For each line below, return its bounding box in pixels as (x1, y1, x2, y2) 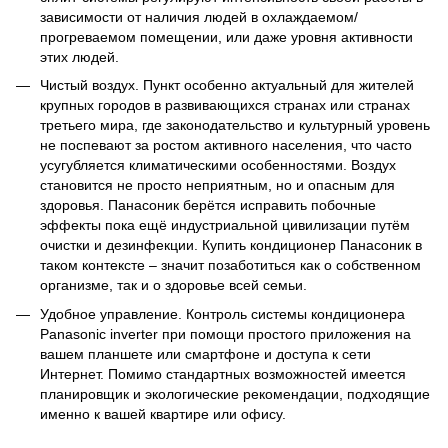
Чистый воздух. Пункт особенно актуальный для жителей (40, 77, 414, 94)
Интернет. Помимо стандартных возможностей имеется (40, 365, 406, 382)
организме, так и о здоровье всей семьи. (40, 277, 307, 294)
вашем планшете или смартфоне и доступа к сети (40, 345, 371, 362)
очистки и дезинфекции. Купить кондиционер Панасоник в (40, 237, 422, 254)
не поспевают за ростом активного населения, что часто (40, 137, 412, 154)
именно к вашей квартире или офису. (40, 405, 286, 422)
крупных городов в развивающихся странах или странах (40, 97, 410, 114)
